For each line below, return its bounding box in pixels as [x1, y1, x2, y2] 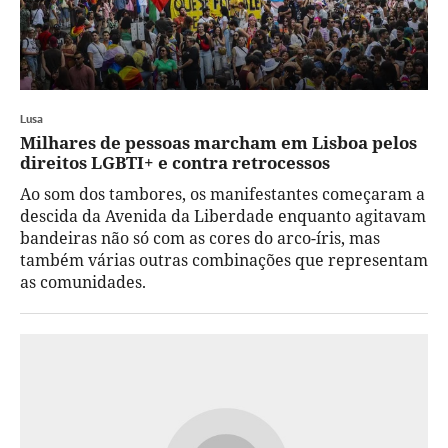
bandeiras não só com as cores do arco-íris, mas [20, 226, 380, 249]
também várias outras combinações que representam [20, 248, 428, 271]
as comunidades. [20, 270, 146, 293]
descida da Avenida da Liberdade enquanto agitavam [20, 204, 426, 227]
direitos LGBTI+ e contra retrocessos [20, 150, 330, 174]
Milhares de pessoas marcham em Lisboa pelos [20, 130, 417, 154]
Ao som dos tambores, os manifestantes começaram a [20, 182, 425, 205]
